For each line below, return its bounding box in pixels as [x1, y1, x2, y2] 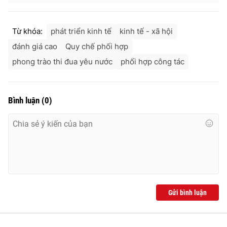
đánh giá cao [12, 42, 57, 52]
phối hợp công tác [121, 57, 184, 67]
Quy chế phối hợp [65, 42, 128, 52]
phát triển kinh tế [51, 26, 111, 36]
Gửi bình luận [168, 188, 207, 197]
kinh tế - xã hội [120, 26, 173, 36]
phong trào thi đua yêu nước [12, 57, 112, 67]
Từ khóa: [12, 26, 43, 36]
